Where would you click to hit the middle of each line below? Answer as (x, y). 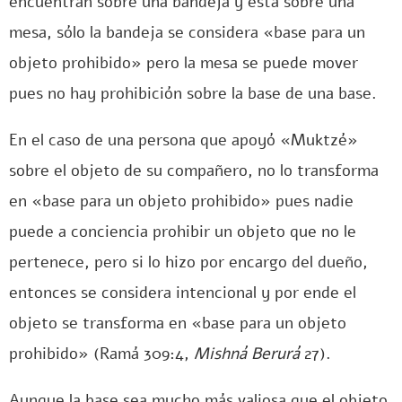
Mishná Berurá (247, 354)
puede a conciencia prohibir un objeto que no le (183, 232)
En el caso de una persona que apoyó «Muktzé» (184, 140)
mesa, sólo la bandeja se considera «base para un (187, 32)
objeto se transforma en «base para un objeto (178, 323)
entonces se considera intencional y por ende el (183, 293)
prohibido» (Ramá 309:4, (101, 354)
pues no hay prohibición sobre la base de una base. (193, 93)
